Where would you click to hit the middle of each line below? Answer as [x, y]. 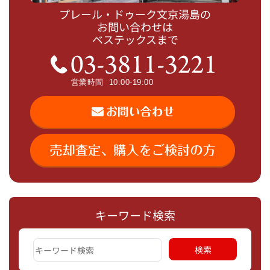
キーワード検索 [135, 215]
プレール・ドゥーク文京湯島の [135, 14]
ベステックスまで [135, 39]
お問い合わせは [135, 27]
